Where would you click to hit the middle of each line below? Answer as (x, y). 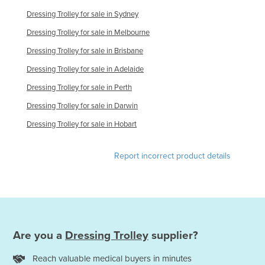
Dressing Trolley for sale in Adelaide (85, 70)
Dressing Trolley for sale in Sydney (83, 14)
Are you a (39, 235)
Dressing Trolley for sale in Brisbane (85, 51)
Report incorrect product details (172, 156)
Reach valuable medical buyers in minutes (112, 258)
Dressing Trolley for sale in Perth (79, 88)
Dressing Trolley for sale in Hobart (82, 125)
